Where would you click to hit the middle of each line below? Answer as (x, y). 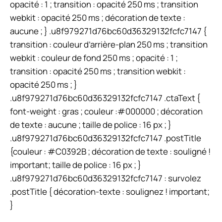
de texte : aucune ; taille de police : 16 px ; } (91, 124)
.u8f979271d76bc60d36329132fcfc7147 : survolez (106, 178)
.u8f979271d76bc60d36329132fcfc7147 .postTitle (106, 138)
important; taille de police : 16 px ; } (76, 165)
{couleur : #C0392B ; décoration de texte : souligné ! (110, 151)
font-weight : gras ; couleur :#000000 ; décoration (106, 111)
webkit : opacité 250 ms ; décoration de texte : (98, 17)
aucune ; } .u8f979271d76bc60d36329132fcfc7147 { (108, 31)
